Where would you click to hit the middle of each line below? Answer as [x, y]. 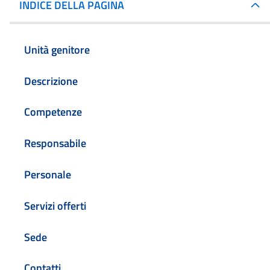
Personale [48, 175]
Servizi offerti [55, 206]
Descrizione [51, 81]
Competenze [53, 112]
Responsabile [55, 143]
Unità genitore [57, 49]
